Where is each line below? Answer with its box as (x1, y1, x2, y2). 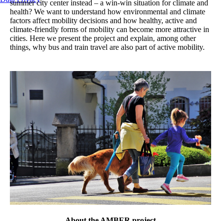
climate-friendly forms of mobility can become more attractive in (10, 25, 209, 34)
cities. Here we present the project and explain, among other (10, 34, 196, 43)
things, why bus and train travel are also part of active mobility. (10, 43, 205, 52)
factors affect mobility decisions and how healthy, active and (10, 16, 197, 25)
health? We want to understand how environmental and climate (10, 7, 205, 16)
